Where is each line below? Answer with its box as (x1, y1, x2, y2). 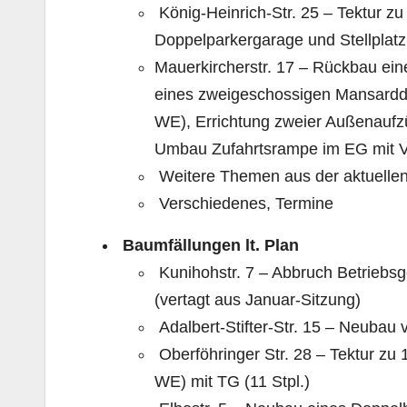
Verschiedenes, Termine (154, 194, 333, 213)
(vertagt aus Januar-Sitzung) (154, 290, 361, 309)
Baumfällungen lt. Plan (118, 235, 299, 254)
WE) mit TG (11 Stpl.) (154, 372, 310, 391)
